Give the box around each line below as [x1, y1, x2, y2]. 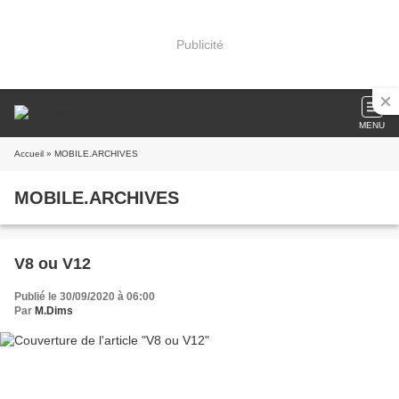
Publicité [175, 37, 224, 52]
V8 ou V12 [14, 255, 91, 273]
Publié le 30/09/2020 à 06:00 [14, 290, 155, 303]
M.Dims [35, 305, 73, 317]
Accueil [14, 149, 44, 159]
